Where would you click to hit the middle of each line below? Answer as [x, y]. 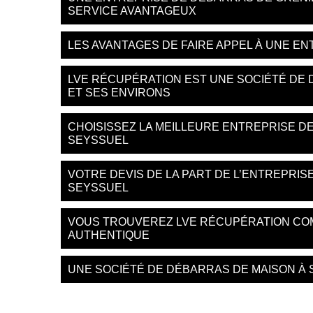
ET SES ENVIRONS [119, 93]
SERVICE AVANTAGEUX [132, 11]
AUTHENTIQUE [109, 235]
